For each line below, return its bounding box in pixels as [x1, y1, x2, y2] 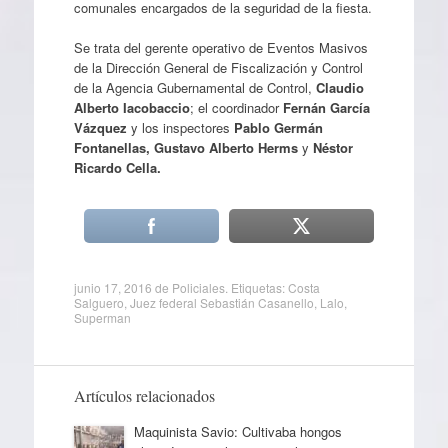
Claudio [315, 77, 364, 97]
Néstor [308, 137, 353, 157]
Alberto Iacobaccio [73, 97, 190, 117]
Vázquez [73, 117, 127, 137]
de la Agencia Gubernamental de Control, [73, 77, 316, 97]
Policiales [171, 278, 225, 296]
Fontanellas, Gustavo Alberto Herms [73, 137, 298, 157]
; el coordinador [189, 97, 279, 117]
